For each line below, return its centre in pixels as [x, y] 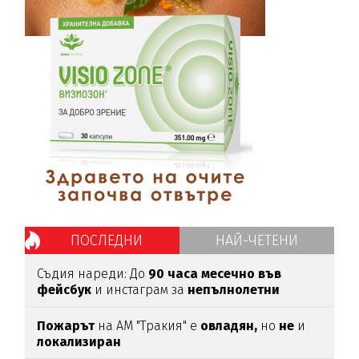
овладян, [229, 326]
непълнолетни [234, 290]
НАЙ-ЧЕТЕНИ [256, 241]
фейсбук [65, 290]
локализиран [79, 342]
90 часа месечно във [215, 274]
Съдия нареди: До [93, 274]
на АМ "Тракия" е [148, 326]
